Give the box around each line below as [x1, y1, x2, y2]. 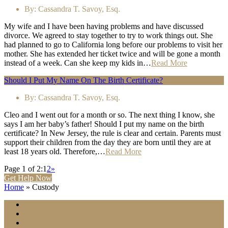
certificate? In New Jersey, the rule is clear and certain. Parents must [4, 129, 221, 138]
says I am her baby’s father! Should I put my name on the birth [4, 120, 204, 129]
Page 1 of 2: [4, 164, 43, 174]
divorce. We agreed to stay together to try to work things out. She [4, 31, 213, 40]
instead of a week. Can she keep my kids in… [4, 59, 151, 68]
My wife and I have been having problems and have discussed [4, 22, 204, 31]
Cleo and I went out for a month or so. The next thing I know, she [4, 110, 215, 120]
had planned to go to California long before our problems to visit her [4, 40, 222, 49]
